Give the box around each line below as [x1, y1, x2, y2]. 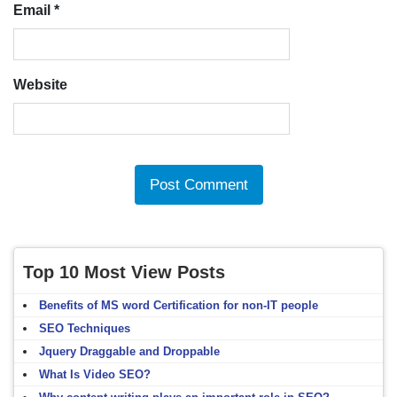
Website [13, 76, 67, 92]
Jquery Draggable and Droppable [39, 344, 220, 358]
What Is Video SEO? [39, 367, 151, 381]
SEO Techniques [39, 321, 130, 335]
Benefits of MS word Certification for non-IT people [39, 298, 318, 312]
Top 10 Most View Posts [23, 261, 225, 282]
